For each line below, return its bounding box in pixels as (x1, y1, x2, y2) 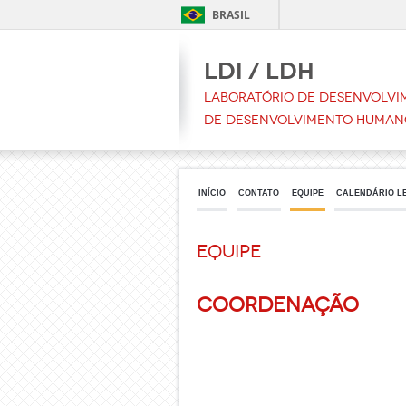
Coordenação (197, 293, 359, 317)
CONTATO (238, 188, 279, 198)
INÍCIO (198, 188, 226, 198)
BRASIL (212, 7, 250, 23)
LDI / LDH (204, 57, 314, 85)
